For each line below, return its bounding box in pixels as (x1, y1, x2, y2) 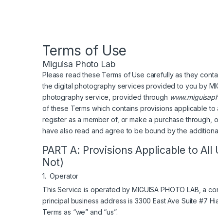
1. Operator (42, 171, 79, 180)
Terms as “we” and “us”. (42, 207, 118, 216)
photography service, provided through (42, 92, 170, 101)
